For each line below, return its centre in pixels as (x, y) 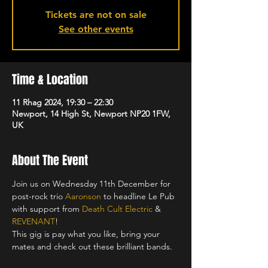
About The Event (50, 160)
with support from (47, 209)
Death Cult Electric (117, 209)
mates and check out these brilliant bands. (92, 246)
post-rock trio (39, 196)
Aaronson (83, 196)
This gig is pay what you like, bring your (87, 234)
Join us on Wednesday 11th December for (92, 184)
